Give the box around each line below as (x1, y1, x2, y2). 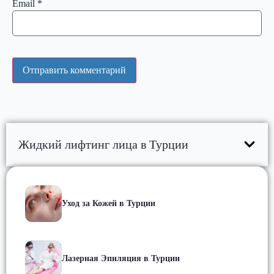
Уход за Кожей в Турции (62, 198, 155, 208)
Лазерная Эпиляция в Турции (62, 253, 180, 263)
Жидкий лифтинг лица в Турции (18, 137, 188, 151)
